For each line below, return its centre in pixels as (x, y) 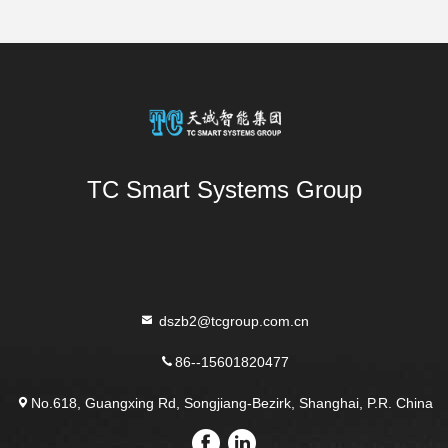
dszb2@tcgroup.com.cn (231, 320)
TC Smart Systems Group (224, 189)
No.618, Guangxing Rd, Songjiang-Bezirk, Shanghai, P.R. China (231, 402)
